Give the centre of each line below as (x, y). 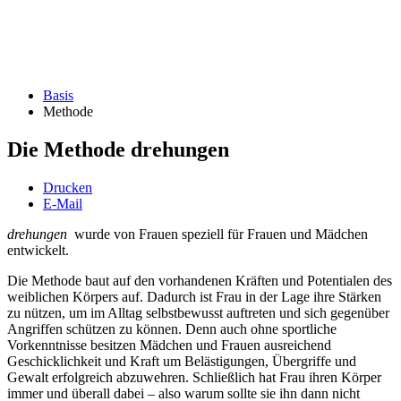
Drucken (68, 187)
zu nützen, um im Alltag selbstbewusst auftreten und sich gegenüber (198, 312)
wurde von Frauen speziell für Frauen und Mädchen (218, 234)
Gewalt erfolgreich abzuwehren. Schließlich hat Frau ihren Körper (194, 377)
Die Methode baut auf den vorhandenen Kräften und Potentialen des (200, 280)
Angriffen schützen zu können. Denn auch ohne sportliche (172, 328)
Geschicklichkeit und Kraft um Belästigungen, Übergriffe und (182, 361)
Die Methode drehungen (118, 149)
